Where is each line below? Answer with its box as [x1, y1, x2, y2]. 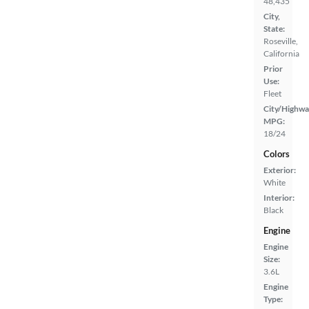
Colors [263, 148, 290, 160]
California [263, 48, 299, 59]
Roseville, [263, 36, 298, 47]
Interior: [263, 192, 295, 203]
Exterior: [263, 165, 296, 176]
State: [263, 23, 285, 34]
